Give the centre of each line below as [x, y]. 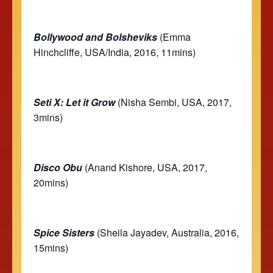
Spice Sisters [64, 232]
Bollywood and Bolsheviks [95, 37]
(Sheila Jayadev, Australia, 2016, [167, 232]
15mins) [51, 247]
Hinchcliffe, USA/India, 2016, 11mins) [115, 52]
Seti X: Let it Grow [74, 102]
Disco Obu [58, 167]
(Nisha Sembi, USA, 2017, [173, 102]
